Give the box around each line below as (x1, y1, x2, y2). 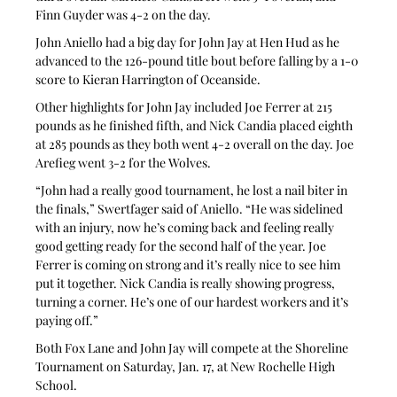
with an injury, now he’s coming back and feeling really (35, 218, 338, 236)
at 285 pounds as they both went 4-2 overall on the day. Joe (35, 135, 357, 152)
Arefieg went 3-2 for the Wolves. (35, 153, 212, 171)
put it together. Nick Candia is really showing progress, (35, 274, 339, 292)
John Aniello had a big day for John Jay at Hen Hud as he (35, 33, 343, 51)
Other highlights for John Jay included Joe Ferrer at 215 (35, 97, 336, 115)
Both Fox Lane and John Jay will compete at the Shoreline (35, 339, 352, 356)
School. (35, 376, 78, 393)
